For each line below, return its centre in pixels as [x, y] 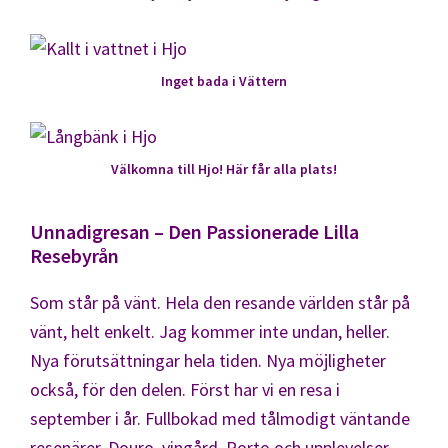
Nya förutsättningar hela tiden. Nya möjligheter [208, 360]
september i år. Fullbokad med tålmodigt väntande [220, 418]
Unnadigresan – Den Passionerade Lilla [194, 231]
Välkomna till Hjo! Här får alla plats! [224, 168]
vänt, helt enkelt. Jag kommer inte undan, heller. [210, 331]
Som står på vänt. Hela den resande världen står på [220, 302]
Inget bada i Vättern [224, 80]
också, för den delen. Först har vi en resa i [185, 389]
